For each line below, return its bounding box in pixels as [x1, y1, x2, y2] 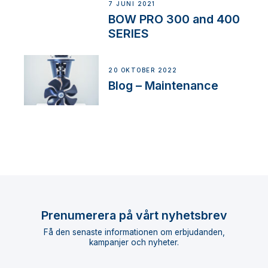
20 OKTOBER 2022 [108, 67, 178, 74]
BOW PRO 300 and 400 [108, 11, 240, 26]
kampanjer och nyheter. [89, 237, 179, 247]
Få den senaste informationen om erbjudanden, [43, 227, 225, 237]
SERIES [108, 26, 150, 41]
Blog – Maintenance [108, 78, 219, 93]
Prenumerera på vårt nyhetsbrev [41, 208, 227, 223]
